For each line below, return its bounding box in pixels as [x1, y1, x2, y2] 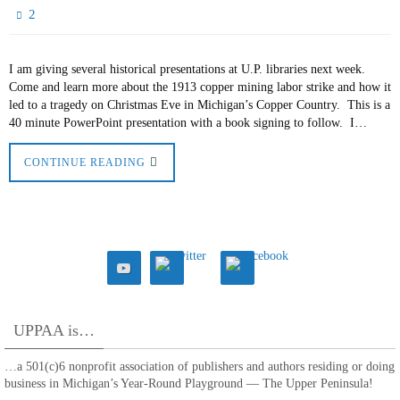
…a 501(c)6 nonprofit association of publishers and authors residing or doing [4, 360, 395, 374]
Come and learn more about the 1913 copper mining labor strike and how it [9, 79, 391, 94]
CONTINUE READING [24, 157, 146, 170]
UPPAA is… [13, 321, 95, 340]
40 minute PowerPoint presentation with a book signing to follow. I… [9, 115, 367, 129]
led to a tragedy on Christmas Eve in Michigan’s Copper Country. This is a [9, 97, 390, 112]
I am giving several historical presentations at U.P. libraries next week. [9, 62, 369, 76]
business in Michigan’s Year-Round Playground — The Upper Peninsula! [4, 377, 373, 391]
